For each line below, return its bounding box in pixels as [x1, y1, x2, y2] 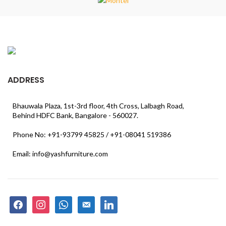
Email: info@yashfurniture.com [13, 149, 108, 158]
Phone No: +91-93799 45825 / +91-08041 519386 [13, 130, 171, 139]
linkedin [100, 196, 124, 205]
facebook [9, 196, 38, 205]
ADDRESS [8, 74, 44, 86]
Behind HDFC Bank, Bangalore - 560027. [13, 111, 138, 120]
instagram [32, 196, 63, 205]
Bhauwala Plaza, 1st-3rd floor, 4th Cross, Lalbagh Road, [13, 101, 184, 110]
